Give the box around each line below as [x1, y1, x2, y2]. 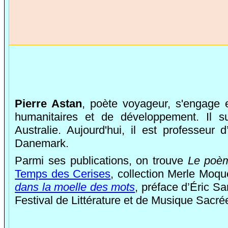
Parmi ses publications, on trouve [15, 154, 188, 167]
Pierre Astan [15, 97, 82, 110]
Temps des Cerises [15, 167, 111, 180]
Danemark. [15, 137, 69, 150]
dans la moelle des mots [15, 181, 135, 193]
